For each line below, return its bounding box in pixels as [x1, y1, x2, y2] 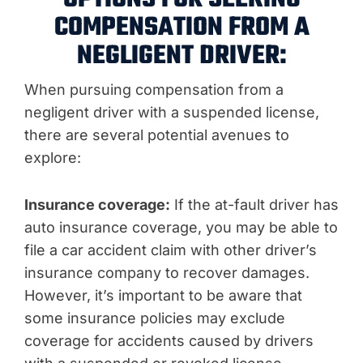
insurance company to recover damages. [24, 264, 310, 281]
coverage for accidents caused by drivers [24, 332, 314, 349]
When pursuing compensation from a [24, 81, 284, 98]
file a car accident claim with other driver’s [24, 241, 317, 258]
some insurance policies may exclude [24, 310, 285, 327]
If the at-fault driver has [170, 196, 339, 213]
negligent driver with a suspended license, [24, 104, 319, 121]
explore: [24, 149, 81, 166]
